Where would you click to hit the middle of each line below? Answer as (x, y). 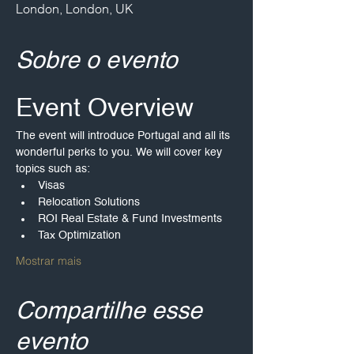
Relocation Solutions (89, 202)
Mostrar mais (49, 261)
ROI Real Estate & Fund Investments (130, 219)
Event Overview (105, 109)
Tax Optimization (79, 235)
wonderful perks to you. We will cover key (121, 153)
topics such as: (53, 169)
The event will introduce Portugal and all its (124, 136)
